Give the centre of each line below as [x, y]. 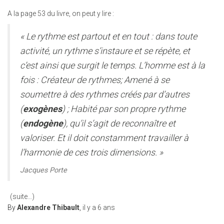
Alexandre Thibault [48, 207]
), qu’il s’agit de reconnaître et [119, 123]
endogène [43, 123]
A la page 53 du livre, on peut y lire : [61, 13]
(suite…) [22, 196]
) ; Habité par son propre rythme [124, 108]
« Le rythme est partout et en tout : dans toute [108, 36]
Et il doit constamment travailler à [123, 137]
